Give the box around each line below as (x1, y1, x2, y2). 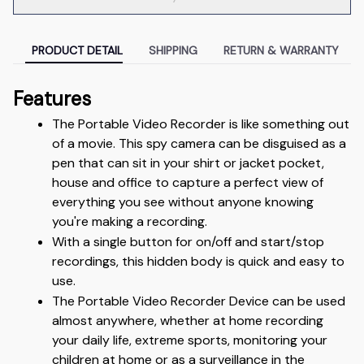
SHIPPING (149, 42, 197, 58)
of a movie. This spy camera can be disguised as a (52, 135, 346, 153)
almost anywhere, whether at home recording (52, 312, 323, 330)
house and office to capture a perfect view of (52, 174, 323, 192)
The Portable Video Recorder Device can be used (52, 292, 345, 310)
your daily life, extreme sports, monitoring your (52, 331, 327, 349)
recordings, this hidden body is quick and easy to (52, 253, 344, 271)
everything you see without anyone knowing (52, 193, 314, 211)
